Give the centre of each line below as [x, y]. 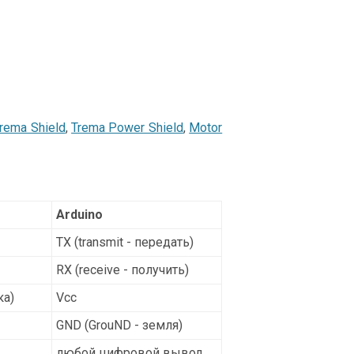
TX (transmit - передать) [125, 243]
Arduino [79, 215]
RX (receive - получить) [122, 270]
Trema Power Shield [127, 128]
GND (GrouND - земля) [119, 326]
